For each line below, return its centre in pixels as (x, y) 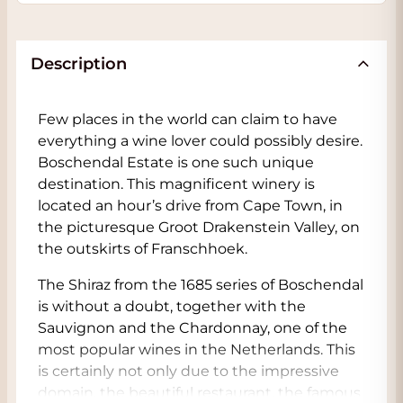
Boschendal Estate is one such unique (176, 162)
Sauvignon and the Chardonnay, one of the (193, 328)
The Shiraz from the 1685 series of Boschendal (201, 285)
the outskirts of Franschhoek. (143, 249)
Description (79, 64)
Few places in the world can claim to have (188, 119)
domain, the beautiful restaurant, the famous (199, 393)
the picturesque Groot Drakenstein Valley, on (199, 227)
